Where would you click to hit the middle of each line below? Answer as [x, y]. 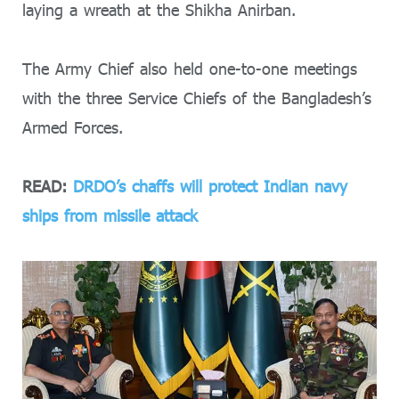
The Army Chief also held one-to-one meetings [190, 68]
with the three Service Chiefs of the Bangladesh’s [197, 98]
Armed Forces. [73, 127]
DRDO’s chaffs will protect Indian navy [210, 187]
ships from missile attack [110, 216]
